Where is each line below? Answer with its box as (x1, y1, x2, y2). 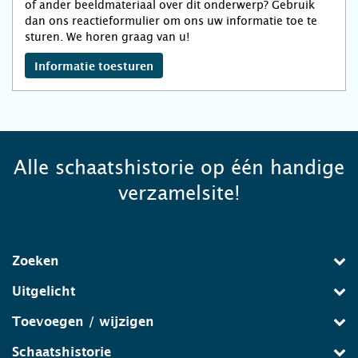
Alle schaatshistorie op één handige (14, 157, 344, 180)
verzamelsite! (117, 182, 241, 205)
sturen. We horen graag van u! (25, 30, 189, 44)
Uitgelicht (12, 285, 75, 299)
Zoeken (12, 255, 59, 268)
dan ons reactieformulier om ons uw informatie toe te (25, 14, 317, 28)
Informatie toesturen (34, 62, 153, 74)
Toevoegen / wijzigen (12, 316, 154, 329)
